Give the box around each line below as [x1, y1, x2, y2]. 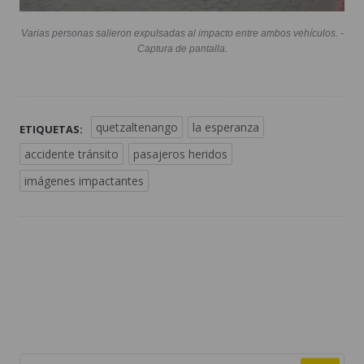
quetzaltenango [96, 119, 178, 136]
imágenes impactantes [24, 173, 144, 189]
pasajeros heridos [133, 146, 227, 162]
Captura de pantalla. [136, 43, 227, 55]
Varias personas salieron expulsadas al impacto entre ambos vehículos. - [20, 28, 344, 40]
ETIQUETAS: [19, 122, 83, 137]
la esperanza [193, 119, 259, 136]
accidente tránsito [24, 146, 119, 162]
